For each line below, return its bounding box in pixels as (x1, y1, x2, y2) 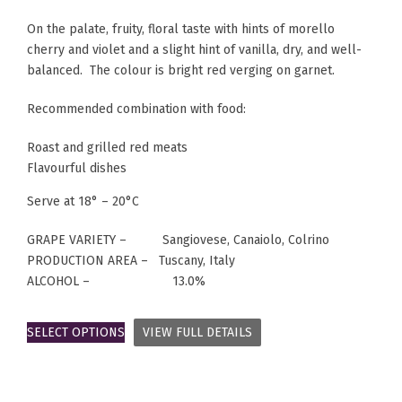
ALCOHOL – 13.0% (27, 273, 205, 289)
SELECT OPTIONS (27, 324, 125, 340)
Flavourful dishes (27, 160, 127, 176)
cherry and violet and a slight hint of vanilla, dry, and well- (27, 41, 362, 57)
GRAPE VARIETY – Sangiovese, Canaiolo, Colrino (27, 232, 329, 248)
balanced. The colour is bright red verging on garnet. (27, 62, 335, 78)
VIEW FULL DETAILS (143, 324, 252, 340)
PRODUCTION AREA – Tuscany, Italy (27, 252, 235, 268)
